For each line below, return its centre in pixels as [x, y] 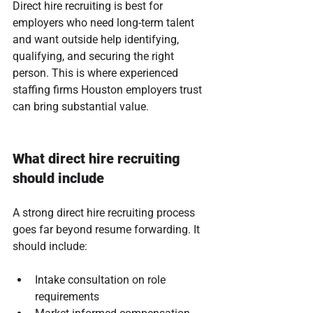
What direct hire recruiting [98, 158]
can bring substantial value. [81, 106]
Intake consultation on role [102, 279]
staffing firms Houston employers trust [109, 89]
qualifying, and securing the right [95, 56]
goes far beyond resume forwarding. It [108, 229]
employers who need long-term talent [105, 22]
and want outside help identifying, [97, 39]
